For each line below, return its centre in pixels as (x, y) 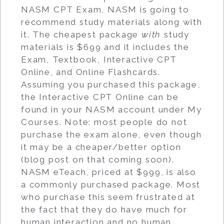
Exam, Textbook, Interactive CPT (99, 59)
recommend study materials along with (112, 22)
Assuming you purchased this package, (111, 84)
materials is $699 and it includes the (105, 47)
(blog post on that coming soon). (98, 159)
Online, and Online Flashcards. (91, 72)
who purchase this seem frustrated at (108, 197)
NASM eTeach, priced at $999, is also (109, 172)
